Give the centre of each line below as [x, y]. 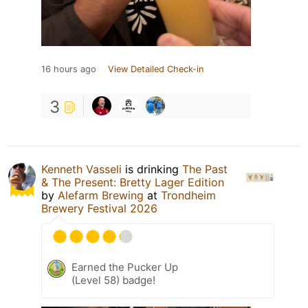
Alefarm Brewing [101, 195]
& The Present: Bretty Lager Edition [133, 182]
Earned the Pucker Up [125, 267]
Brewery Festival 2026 [99, 208]
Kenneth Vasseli [81, 169]
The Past [205, 169]
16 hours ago [69, 69]
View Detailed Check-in [156, 69]
